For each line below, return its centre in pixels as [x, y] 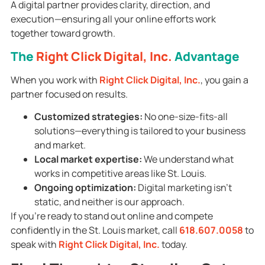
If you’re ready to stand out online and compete [112, 216]
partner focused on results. [69, 94]
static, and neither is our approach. [109, 202]
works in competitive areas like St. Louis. [120, 174]
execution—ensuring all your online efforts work [113, 19]
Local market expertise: [88, 159]
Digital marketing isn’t [184, 188]
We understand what [188, 159]
